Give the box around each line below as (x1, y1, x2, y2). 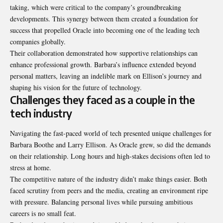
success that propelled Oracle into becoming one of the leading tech (10, 25, 200, 35)
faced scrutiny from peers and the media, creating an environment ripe (10, 185, 208, 195)
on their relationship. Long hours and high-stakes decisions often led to (10, 151, 210, 161)
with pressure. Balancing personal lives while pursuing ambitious (10, 197, 193, 207)
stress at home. (10, 162, 51, 172)
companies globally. (10, 37, 66, 47)
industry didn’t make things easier (96, 174, 190, 184)
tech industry (10, 107, 72, 120)
